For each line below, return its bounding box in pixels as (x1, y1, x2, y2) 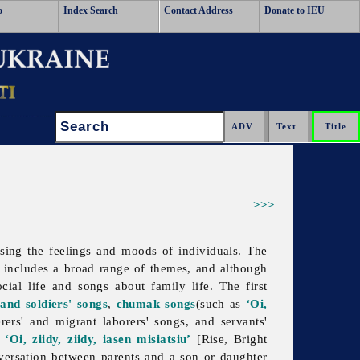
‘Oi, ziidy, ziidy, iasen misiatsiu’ (5, 332, 191, 346)
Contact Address (164, 5, 233, 16)
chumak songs (116, 297, 196, 311)
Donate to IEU (264, 5, 325, 16)
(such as (195, 297, 246, 311)
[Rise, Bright (190, 332, 268, 346)
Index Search (63, 5, 118, 16)
